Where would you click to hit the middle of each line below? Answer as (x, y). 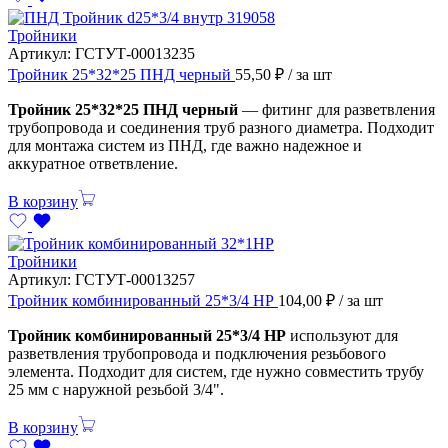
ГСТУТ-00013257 (135, 279)
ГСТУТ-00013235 (135, 53)
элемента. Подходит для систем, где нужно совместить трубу (216, 371)
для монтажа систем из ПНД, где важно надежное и (185, 145)
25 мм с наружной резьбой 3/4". (116, 389)
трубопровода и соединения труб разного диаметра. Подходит (221, 127)
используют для (342, 335)
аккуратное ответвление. (93, 163)
